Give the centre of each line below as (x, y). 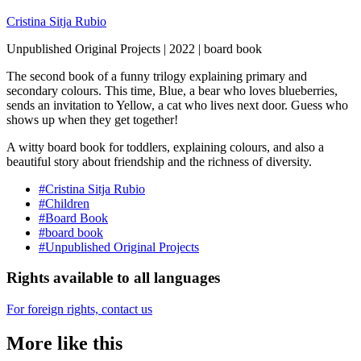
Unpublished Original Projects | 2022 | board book (134, 48)
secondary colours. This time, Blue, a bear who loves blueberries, (172, 90)
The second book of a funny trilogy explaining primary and (157, 76)
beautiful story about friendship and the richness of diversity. (159, 161)
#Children (64, 203)
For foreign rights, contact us (79, 309)
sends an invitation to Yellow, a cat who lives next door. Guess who (177, 105)
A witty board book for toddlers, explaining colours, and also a (165, 147)
